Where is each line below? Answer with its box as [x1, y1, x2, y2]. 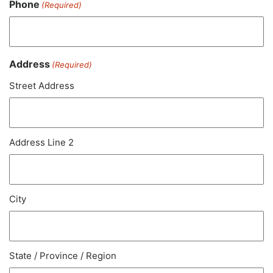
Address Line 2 [9, 136, 74, 148]
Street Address [9, 80, 74, 91]
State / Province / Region [9, 250, 116, 261]
